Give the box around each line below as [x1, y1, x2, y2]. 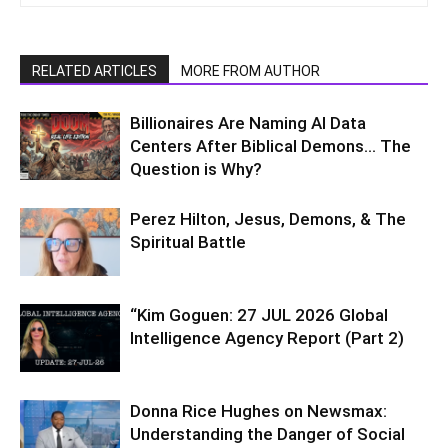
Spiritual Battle [130, 231, 246, 252]
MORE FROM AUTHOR [181, 62, 320, 79]
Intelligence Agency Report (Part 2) [130, 327, 404, 348]
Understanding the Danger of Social [130, 423, 405, 444]
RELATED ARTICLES [32, 62, 157, 79]
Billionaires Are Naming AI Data [130, 112, 366, 133]
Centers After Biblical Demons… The [130, 135, 411, 156]
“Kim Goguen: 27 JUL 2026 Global [130, 304, 388, 325]
